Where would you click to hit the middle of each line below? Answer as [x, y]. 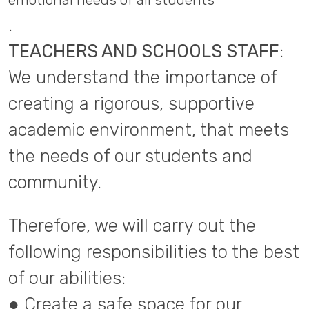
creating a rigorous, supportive [131, 103]
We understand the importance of [142, 77]
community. [55, 182]
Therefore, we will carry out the [132, 226]
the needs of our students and [130, 156]
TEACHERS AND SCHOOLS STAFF [144, 51]
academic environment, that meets [149, 130]
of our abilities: [67, 278]
